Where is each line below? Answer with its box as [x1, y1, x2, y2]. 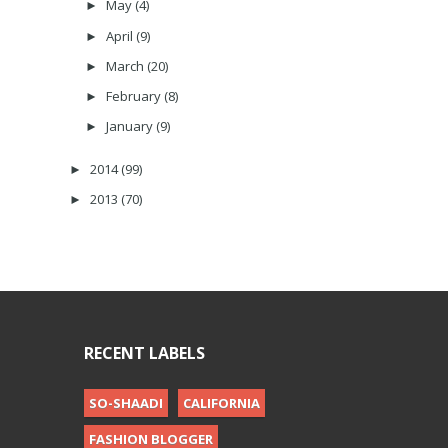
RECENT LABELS [84, 342, 205, 365]
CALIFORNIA [183, 394, 260, 413]
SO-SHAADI [89, 394, 163, 413]
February [105, 87, 164, 106]
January [105, 117, 156, 136]
